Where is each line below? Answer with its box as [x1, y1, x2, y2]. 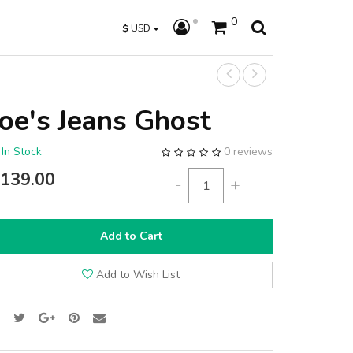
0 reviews [224, 144, 273, 159]
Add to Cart [99, 229, 162, 243]
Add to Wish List [96, 267, 180, 282]
